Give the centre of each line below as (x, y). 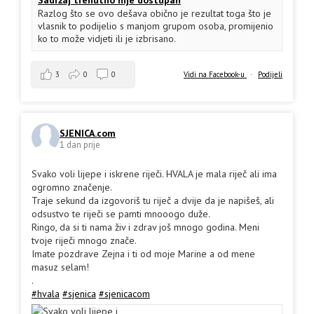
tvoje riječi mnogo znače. (84, 241)
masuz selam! (60, 267)
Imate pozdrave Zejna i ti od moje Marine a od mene (143, 254)
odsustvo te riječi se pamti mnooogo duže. (121, 214)
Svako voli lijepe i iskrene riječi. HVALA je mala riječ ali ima (154, 174)
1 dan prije (80, 144)
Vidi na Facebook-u (215, 75)
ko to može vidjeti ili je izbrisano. (107, 39)
